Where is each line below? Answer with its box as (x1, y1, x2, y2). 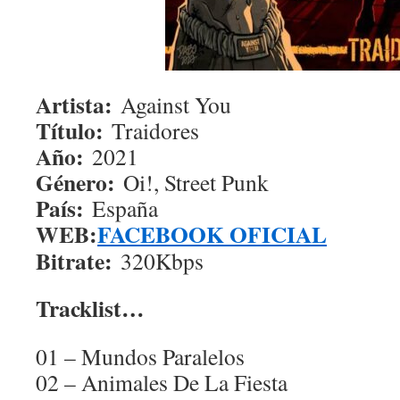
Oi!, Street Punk (115, 167, 269, 197)
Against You (112, 89, 231, 120)
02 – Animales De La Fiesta (36, 367, 287, 397)
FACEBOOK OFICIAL (97, 217, 327, 251)
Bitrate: (36, 244, 112, 278)
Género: (36, 165, 115, 199)
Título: (36, 113, 104, 147)
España (84, 193, 158, 223)
